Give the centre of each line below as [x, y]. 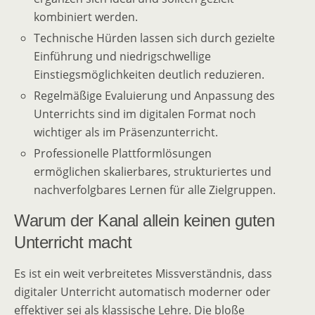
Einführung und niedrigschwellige [123, 56]
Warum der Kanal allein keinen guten [144, 221]
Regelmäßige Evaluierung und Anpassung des [155, 95]
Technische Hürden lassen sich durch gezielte [155, 38]
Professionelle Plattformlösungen [123, 154]
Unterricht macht [73, 243]
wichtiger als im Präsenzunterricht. [126, 132]
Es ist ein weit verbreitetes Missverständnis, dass [143, 274]
